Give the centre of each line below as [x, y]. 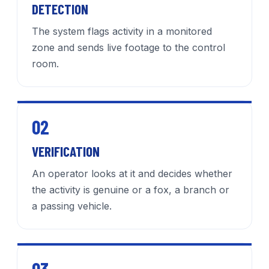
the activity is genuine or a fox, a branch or [131, 190]
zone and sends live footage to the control [128, 48]
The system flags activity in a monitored [122, 32]
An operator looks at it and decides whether [132, 174]
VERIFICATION [66, 152]
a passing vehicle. [72, 206]
